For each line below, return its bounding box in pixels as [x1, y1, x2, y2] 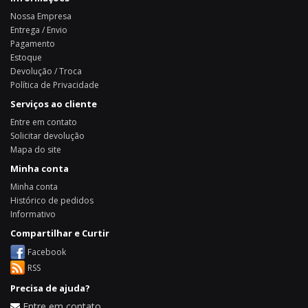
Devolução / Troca [10, 65, 82, 77]
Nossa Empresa [10, 10, 71, 22]
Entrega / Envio [10, 24, 67, 36]
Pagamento [10, 38, 55, 49]
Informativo [10, 208, 56, 220]
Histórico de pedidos [10, 195, 93, 206]
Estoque [10, 52, 42, 63]
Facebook [27, 245, 66, 258]
